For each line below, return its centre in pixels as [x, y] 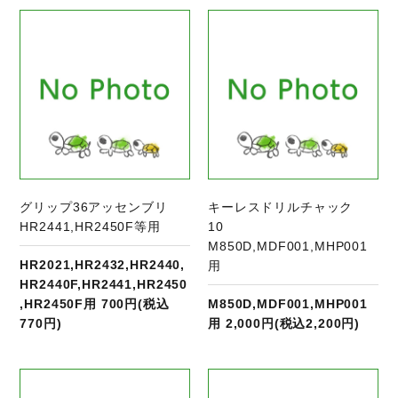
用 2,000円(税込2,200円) [284, 324]
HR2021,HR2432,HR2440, [103, 265]
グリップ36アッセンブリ [100, 207]
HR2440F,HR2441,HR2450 [104, 285]
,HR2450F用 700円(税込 [95, 304]
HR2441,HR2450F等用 [90, 227]
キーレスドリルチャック [281, 207]
